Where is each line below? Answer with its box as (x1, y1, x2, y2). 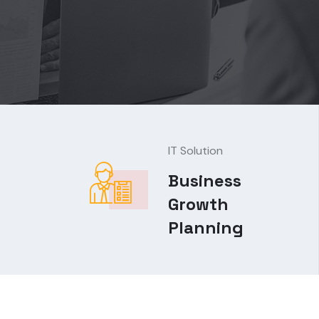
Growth (167, 193, 229, 215)
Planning (167, 216, 244, 239)
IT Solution (167, 143, 223, 158)
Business (167, 169, 241, 192)
